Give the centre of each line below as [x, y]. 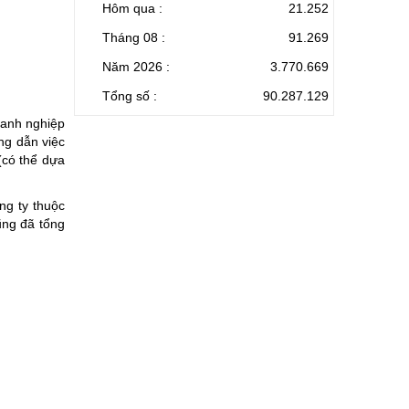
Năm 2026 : [136, 66]
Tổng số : [130, 95]
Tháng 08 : [134, 37]
